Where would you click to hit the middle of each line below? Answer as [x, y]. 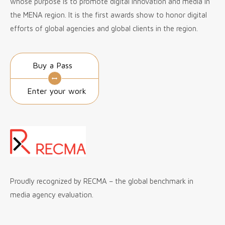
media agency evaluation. [52, 194]
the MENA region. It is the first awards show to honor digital [108, 15]
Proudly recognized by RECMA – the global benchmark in [102, 181]
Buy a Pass [52, 66]
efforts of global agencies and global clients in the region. [104, 28]
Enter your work [57, 91]
